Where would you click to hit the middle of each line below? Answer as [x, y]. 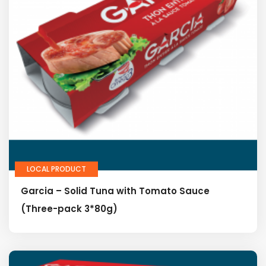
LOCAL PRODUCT [56, 169]
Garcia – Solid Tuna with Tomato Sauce [115, 191]
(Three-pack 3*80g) [69, 208]
